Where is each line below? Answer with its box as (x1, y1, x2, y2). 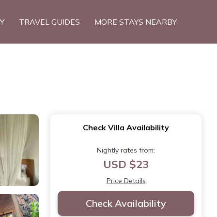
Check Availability (86, 197, 166, 209)
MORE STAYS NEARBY (94, 17, 177, 27)
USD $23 (103, 157, 149, 171)
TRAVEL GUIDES (19, 17, 80, 27)
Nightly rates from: (97, 146, 155, 155)
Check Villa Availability (83, 123, 169, 132)
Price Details (106, 176, 146, 185)
